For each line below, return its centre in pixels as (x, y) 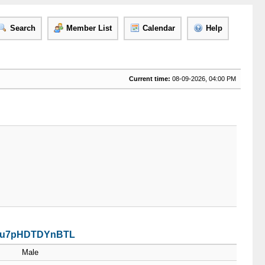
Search (22, 28)
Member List (89, 28)
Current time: (149, 79)
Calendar (159, 28)
